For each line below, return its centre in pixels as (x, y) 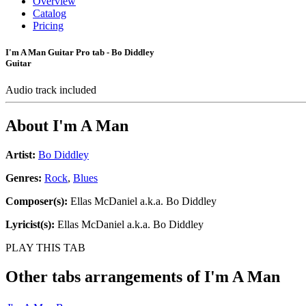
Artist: (20, 155)
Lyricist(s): (30, 225)
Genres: (25, 178)
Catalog (50, 13)
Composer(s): (37, 201)
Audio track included (52, 90)
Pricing (48, 26)
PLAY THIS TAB (45, 248)
